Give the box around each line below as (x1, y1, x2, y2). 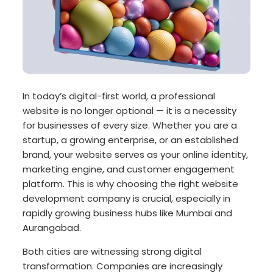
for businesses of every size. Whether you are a (23, 119, 238, 132)
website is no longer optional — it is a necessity (23, 104, 237, 118)
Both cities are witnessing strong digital (23, 245, 202, 258)
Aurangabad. (23, 221, 82, 235)
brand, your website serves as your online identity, (23, 148, 249, 161)
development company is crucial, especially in (23, 192, 231, 205)
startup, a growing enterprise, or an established (23, 133, 239, 147)
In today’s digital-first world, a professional (23, 90, 216, 103)
